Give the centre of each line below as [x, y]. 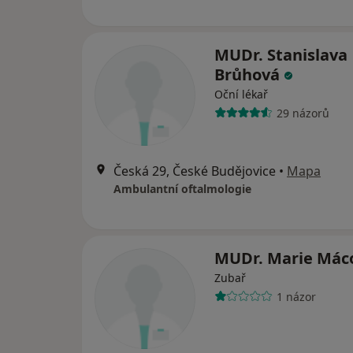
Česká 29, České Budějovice [195, 171]
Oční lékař [241, 94]
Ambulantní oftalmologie [182, 189]
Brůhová [249, 74]
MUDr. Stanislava [281, 55]
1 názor [296, 296]
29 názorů [303, 113]
